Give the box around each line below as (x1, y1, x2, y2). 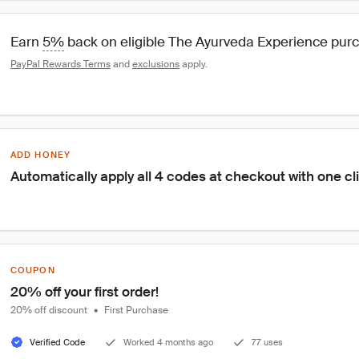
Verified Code (30, 337, 85, 348)
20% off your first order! (10, 283, 159, 301)
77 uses (252, 337, 283, 348)
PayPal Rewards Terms (10, 58, 111, 71)
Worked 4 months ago (123, 337, 213, 348)
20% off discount (10, 304, 87, 317)
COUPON (10, 264, 55, 276)
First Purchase (104, 304, 168, 317)
